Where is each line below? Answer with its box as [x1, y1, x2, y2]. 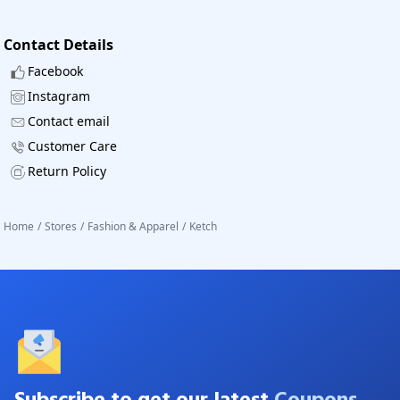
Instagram [28, 87, 90, 104]
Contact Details [4, 34, 113, 54]
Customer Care [28, 137, 117, 154]
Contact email [28, 112, 110, 129]
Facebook [28, 62, 83, 79]
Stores [45, 218, 77, 234]
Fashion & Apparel [87, 218, 179, 234]
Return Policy [28, 162, 106, 179]
